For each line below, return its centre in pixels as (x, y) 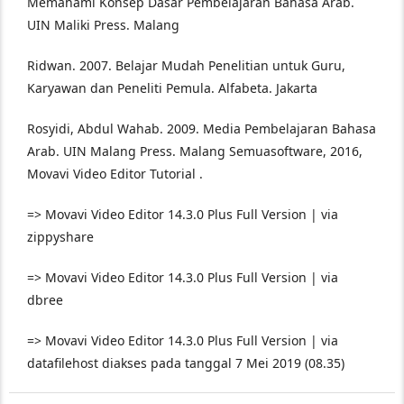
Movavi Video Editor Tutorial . (115, 173)
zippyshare (60, 236)
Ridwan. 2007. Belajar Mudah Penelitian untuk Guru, (186, 65)
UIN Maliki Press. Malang (103, 24)
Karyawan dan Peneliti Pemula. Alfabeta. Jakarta (172, 87)
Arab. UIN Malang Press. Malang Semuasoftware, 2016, (195, 151)
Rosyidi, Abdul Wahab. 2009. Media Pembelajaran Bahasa (202, 128)
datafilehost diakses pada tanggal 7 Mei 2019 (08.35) (186, 363)
